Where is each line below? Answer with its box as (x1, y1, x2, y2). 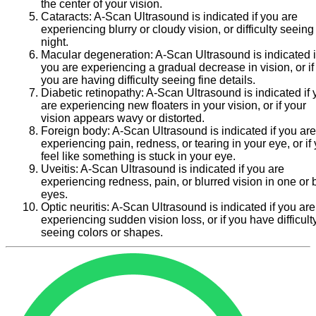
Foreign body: (41, 124, 112, 137)
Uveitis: (41, 162, 80, 175)
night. (41, 35, 68, 48)
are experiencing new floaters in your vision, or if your (41, 99, 306, 111)
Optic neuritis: (41, 200, 111, 213)
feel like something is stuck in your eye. (41, 150, 236, 162)
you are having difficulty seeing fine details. (41, 73, 255, 86)
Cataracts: (41, 10, 94, 23)
